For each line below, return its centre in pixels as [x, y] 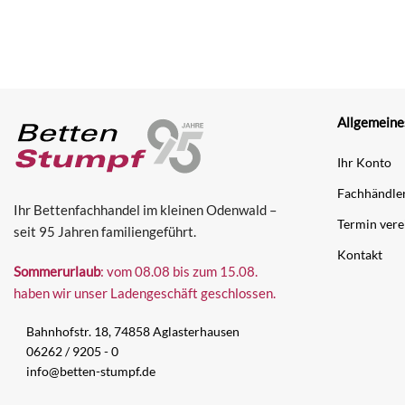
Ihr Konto [364, 163]
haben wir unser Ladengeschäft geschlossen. [145, 293]
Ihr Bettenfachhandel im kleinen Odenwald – [145, 210]
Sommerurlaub [57, 272]
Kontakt [359, 255]
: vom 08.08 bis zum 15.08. [179, 272]
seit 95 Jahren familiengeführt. [105, 232]
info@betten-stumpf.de [91, 372]
